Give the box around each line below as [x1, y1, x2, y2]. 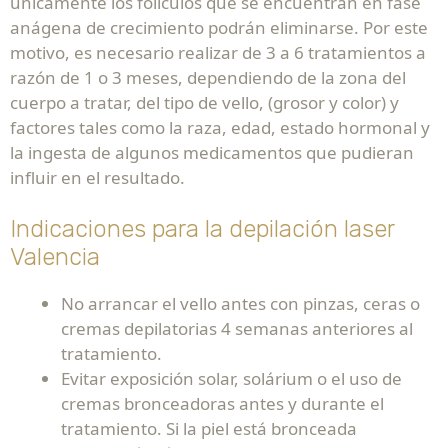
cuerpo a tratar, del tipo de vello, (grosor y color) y [10, 91, 399, 115]
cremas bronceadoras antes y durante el [61, 392, 384, 416]
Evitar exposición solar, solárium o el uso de [61, 367, 402, 391]
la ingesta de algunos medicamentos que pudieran [10, 141, 414, 165]
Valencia [10, 243, 100, 272]
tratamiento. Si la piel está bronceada [61, 417, 357, 441]
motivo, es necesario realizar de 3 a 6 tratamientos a [10, 41, 426, 65]
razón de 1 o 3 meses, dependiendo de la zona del [10, 66, 406, 90]
